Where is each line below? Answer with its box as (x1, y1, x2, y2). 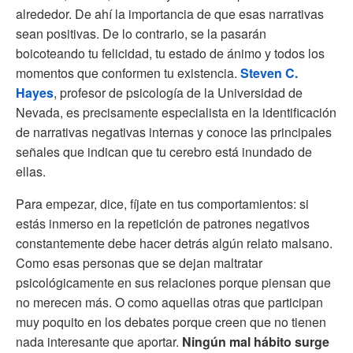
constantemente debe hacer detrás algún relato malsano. (16, 233, 333, 252)
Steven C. (240, 63, 298, 82)
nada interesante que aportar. (16, 332, 182, 351)
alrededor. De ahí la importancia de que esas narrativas (16, 4, 324, 23)
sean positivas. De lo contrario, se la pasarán (16, 24, 266, 43)
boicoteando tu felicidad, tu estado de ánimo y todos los (16, 43, 325, 62)
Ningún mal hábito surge (182, 332, 329, 351)
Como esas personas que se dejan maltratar (16, 253, 262, 272)
